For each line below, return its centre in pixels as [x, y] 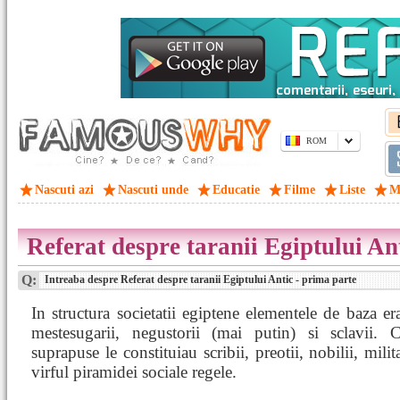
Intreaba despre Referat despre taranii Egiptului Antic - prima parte [199, 279]
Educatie [236, 190]
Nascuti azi [64, 190]
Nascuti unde [153, 190]
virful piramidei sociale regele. [134, 372]
